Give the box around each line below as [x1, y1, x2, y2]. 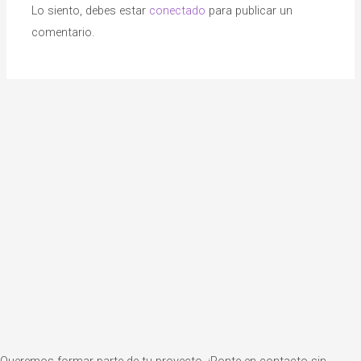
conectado [149, 3, 206, 19]
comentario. [31, 25, 95, 40]
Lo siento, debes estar [31, 3, 150, 19]
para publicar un [205, 3, 293, 19]
